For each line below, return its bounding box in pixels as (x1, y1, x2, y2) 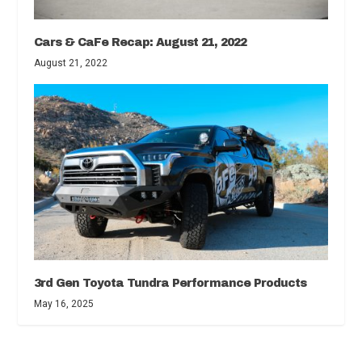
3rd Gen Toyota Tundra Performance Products (34, 276, 307, 289)
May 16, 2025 (34, 297, 95, 309)
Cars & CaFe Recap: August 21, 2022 (34, 36, 247, 48)
